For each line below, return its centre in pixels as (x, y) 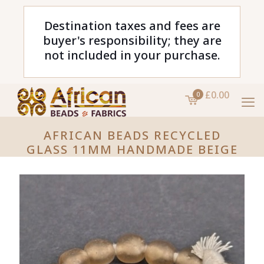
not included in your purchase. (132, 55)
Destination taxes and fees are (132, 26)
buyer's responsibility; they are (132, 40)
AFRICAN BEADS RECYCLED (132, 135)
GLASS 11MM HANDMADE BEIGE (132, 149)
